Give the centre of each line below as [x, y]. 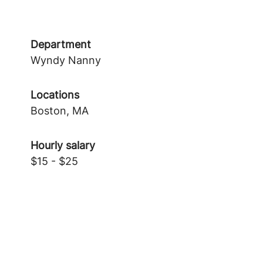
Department [61, 44]
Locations [55, 95]
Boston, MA [60, 111]
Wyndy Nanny [66, 60]
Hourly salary [63, 145]
